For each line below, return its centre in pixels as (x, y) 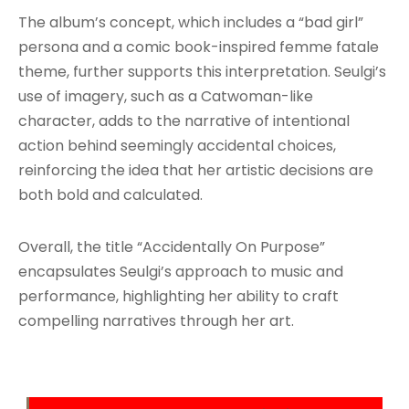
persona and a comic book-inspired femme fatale (199, 47)
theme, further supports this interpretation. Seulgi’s (202, 71)
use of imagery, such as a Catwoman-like (166, 96)
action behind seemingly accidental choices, (177, 145)
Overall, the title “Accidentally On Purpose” (172, 246)
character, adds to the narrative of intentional (184, 121)
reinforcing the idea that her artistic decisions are (196, 170)
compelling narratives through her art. (156, 320)
